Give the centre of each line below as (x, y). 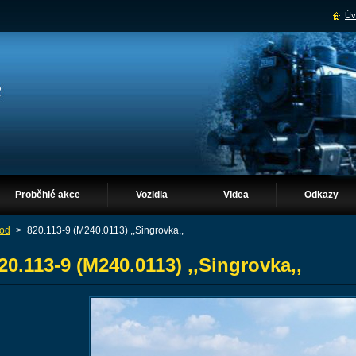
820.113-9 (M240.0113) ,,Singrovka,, (105, 230)
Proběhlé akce (48, 195)
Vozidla (152, 195)
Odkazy (321, 195)
